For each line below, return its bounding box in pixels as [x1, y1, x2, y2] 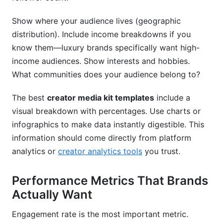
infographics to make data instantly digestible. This [12, 119, 204, 129]
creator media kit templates [47, 93, 154, 103]
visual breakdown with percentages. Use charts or [12, 106, 201, 116]
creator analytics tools [58, 146, 142, 156]
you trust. [142, 146, 180, 156]
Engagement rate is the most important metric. [12, 209, 188, 219]
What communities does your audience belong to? [12, 69, 200, 79]
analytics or [12, 146, 58, 156]
